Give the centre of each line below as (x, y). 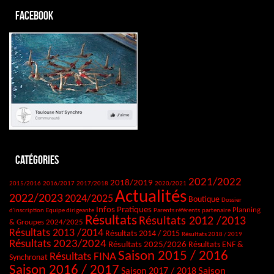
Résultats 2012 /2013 (192, 222)
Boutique (204, 200)
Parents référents (177, 211)
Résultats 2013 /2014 (56, 234)
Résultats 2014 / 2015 (143, 234)
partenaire (216, 211)
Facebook (34, 16)
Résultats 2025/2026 (147, 245)
